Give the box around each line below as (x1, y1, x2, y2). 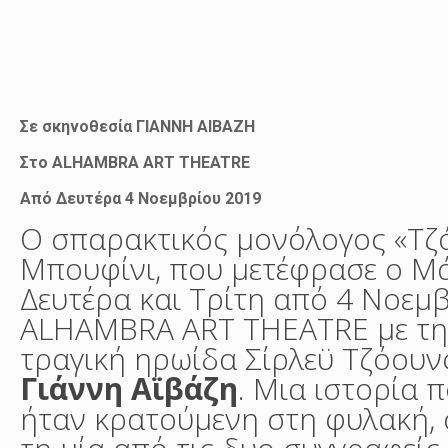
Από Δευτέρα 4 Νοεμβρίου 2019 (20, 189, 266, 209)
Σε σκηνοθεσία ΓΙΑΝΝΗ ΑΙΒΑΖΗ (20, 117, 256, 137)
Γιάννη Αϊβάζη (20, 368, 239, 410)
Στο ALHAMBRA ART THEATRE (20, 153, 255, 173)
